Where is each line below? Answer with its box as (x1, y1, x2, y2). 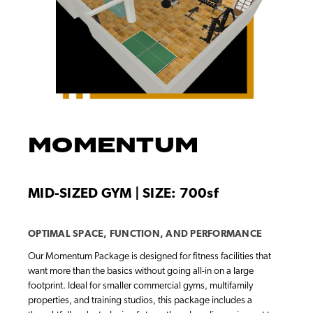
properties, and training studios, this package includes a (28, 296, 252, 307)
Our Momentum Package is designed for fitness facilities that (28, 252, 271, 263)
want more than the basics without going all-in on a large (28, 266, 254, 277)
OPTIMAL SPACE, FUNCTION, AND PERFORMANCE (28, 229, 262, 240)
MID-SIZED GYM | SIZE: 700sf (28, 187, 218, 202)
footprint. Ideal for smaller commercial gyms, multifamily (28, 281, 253, 292)
